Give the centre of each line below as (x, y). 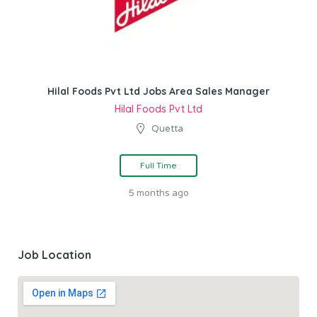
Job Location (54, 254)
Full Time (158, 165)
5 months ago (158, 193)
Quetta (167, 128)
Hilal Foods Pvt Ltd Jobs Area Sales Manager (158, 91)
